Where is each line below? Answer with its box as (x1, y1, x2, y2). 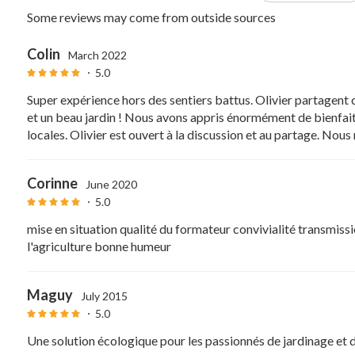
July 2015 (81, 289, 128, 303)
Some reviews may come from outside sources (27, 10, 276, 25)
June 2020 (86, 177, 137, 192)
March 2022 (68, 48, 127, 63)
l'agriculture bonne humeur (27, 239, 171, 254)
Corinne (27, 174, 78, 193)
